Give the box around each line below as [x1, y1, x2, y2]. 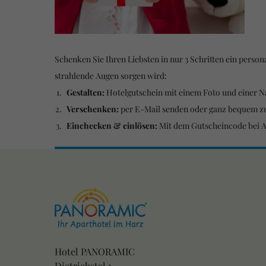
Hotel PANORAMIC [55, 245, 135, 258]
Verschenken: [66, 103, 119, 115]
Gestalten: [66, 86, 106, 98]
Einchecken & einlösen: [66, 119, 159, 131]
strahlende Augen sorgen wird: [55, 69, 167, 81]
